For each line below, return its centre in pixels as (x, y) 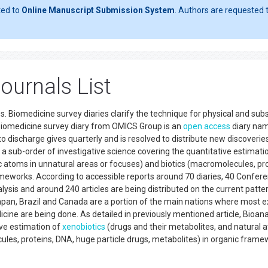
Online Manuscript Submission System (98, 10)
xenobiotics (84, 227)
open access (207, 126)
